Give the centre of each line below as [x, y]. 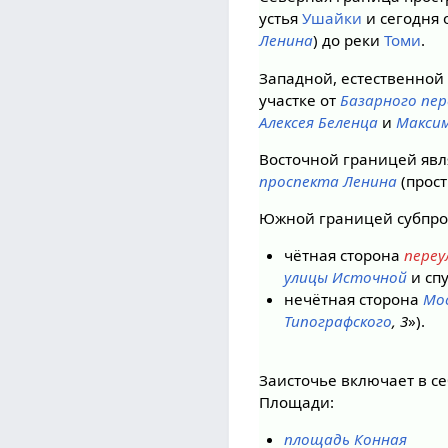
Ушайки [332, 18]
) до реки [349, 40]
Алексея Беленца [319, 121]
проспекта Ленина [328, 180]
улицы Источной [345, 277]
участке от [300, 99]
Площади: [297, 402]
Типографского [337, 321]
